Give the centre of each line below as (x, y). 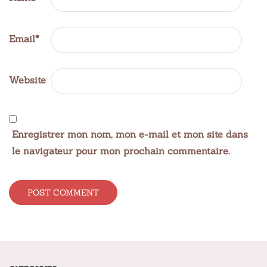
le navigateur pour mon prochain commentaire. (121, 151)
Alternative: (35, 229)
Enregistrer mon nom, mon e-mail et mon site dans (130, 134)
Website (27, 80)
